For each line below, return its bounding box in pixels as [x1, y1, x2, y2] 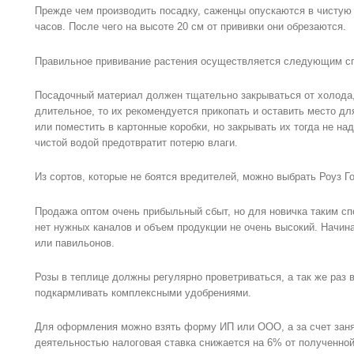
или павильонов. [35, 236, 115, 249]
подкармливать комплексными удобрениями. [35, 287, 251, 299]
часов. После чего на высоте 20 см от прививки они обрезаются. [35, 21, 346, 33]
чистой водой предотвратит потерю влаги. [35, 136, 238, 149]
